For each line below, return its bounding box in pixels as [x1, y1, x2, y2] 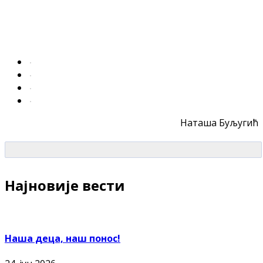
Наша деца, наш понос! [5, 231, 120, 245]
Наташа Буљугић [180, 116, 258, 129]
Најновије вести [5, 175, 125, 195]
